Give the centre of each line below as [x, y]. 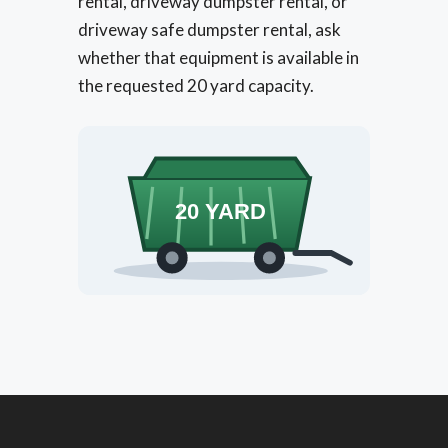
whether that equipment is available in [218, 58]
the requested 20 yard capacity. [196, 86]
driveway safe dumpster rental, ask [209, 30]
